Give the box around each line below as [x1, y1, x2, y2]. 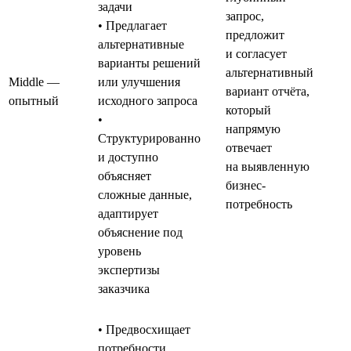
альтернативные [98, 37, 184, 51]
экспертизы [98, 262, 160, 277]
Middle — [9, 74, 60, 89]
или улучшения [98, 74, 180, 89]
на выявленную [226, 159, 309, 173]
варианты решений [98, 56, 201, 70]
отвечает [226, 140, 272, 154]
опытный [9, 93, 59, 107]
